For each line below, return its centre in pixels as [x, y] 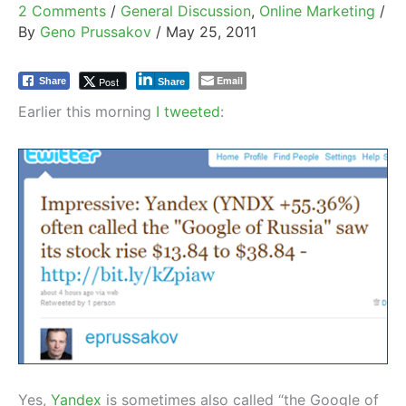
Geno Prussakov [98, 32]
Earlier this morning [87, 111]
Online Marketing [317, 11]
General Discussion [186, 11]
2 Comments [62, 11]
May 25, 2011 [211, 32]
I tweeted [188, 111]
